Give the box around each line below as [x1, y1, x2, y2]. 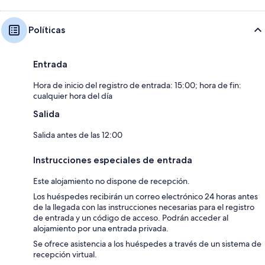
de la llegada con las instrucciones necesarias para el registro [33, 202, 254, 213]
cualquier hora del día [33, 91, 112, 102]
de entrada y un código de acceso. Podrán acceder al [33, 212, 228, 224]
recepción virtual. [33, 249, 97, 260]
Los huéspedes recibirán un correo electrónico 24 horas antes [33, 191, 258, 202]
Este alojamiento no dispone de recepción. [33, 176, 190, 187]
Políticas [28, 24, 65, 36]
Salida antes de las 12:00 [33, 130, 122, 141]
